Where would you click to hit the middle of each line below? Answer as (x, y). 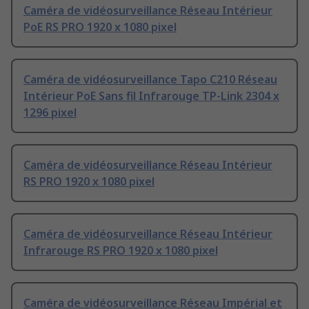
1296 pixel (50, 113)
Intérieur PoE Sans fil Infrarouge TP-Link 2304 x (151, 96)
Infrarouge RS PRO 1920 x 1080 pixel (121, 251)
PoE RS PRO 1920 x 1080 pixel (100, 27)
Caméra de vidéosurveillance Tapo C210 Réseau (150, 80)
